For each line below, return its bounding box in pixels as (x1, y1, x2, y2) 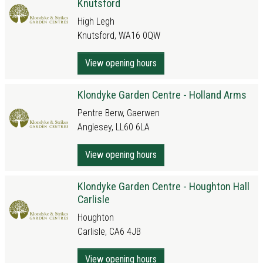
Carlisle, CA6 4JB (77, 226, 141, 237)
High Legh (77, 16, 114, 27)
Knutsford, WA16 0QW (77, 30, 160, 41)
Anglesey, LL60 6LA (77, 122, 150, 133)
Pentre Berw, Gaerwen (77, 107, 160, 119)
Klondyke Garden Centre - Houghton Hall (77, 180, 249, 193)
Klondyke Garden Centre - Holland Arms (77, 89, 247, 101)
